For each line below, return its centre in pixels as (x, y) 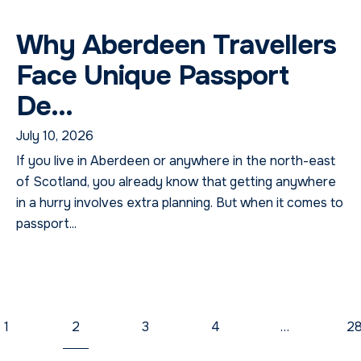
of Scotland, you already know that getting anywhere (176, 181)
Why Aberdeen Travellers (176, 44)
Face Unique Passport (152, 75)
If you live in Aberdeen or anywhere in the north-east (176, 160)
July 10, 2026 (55, 135)
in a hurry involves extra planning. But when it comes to (180, 202)
